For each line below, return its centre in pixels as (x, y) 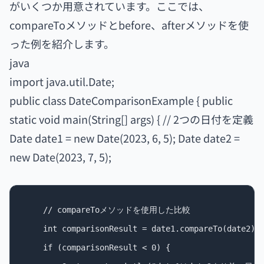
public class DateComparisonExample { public (121, 100)
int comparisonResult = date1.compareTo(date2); (142, 229)
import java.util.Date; (62, 81)
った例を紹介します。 (62, 44)
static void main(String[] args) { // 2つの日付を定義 (131, 119)
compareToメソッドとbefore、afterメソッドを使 (129, 25)
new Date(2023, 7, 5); (60, 157)
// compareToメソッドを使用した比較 (107, 210)
